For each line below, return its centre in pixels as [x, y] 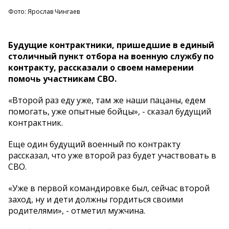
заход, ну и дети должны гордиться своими [96, 199]
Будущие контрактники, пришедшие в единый [111, 45]
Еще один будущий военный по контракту [94, 144]
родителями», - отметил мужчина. [77, 210]
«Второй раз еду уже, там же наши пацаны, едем [107, 100]
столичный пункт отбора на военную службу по [111, 56]
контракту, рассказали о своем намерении [101, 67]
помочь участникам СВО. [62, 78]
